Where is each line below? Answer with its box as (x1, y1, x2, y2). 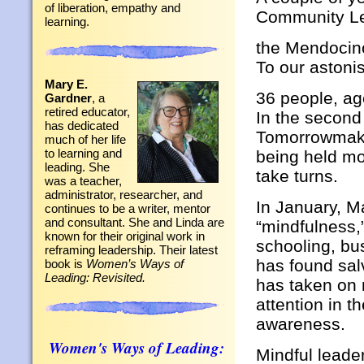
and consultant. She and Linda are (45, 215, 224, 229)
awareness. (256, 314, 345, 333)
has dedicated (45, 119, 119, 132)
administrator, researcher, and (45, 188, 202, 201)
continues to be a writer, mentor (45, 201, 210, 215)
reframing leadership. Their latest (45, 243, 218, 257)
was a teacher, (45, 174, 122, 188)
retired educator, (45, 105, 130, 119)
